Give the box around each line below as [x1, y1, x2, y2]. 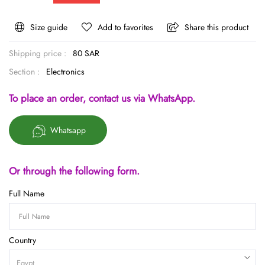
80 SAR [73, 47, 99, 60]
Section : [9, 66, 40, 78]
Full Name [9, 188, 44, 200]
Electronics [46, 66, 85, 78]
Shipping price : [9, 47, 66, 60]
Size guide [30, 21, 67, 34]
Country [9, 234, 36, 247]
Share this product [185, 21, 248, 34]
